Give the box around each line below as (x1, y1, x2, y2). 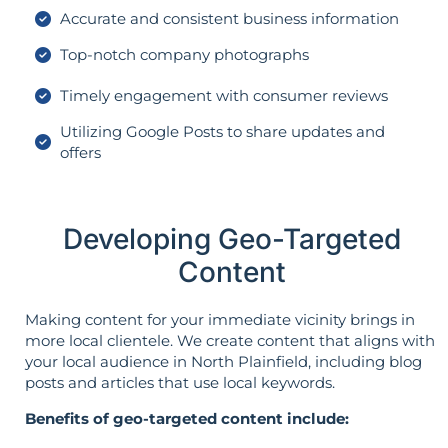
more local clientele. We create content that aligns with (25, 331, 435, 351)
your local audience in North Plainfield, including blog (25, 352, 422, 372)
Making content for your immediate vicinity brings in (25, 310, 415, 330)
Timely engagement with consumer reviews (60, 86, 388, 106)
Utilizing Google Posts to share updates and (60, 122, 385, 142)
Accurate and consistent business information (60, 9, 399, 29)
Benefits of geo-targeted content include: (25, 408, 349, 428)
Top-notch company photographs (60, 45, 309, 65)
